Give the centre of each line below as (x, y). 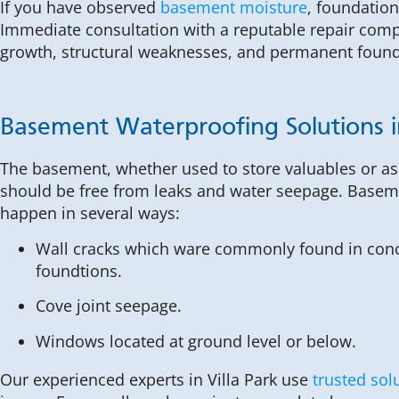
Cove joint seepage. (109, 306)
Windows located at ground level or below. (196, 341)
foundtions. (79, 270)
